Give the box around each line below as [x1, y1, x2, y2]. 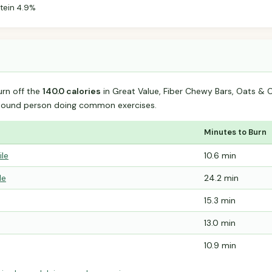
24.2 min [204, 172, 239, 184]
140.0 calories [42, 86, 101, 97]
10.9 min [204, 240, 236, 251]
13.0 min [204, 217, 236, 229]
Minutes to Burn [204, 127, 267, 138]
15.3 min [204, 195, 236, 206]
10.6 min [204, 150, 236, 161]
